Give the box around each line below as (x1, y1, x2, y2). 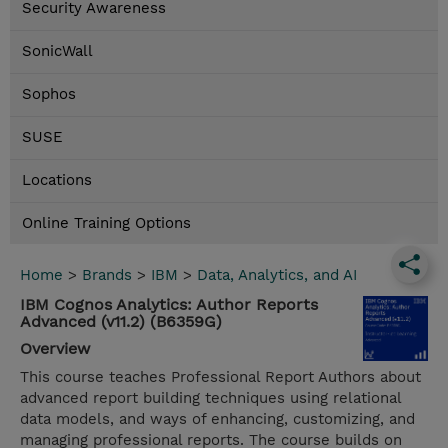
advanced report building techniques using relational (20, 389, 401, 408)
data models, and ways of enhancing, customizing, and (20, 410, 415, 429)
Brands (82, 266, 132, 285)
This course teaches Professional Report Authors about (20, 368, 421, 387)
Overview (20, 339, 90, 359)
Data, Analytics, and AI (197, 266, 357, 285)
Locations (22, 171, 92, 190)
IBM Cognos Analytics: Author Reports (20, 295, 318, 315)
